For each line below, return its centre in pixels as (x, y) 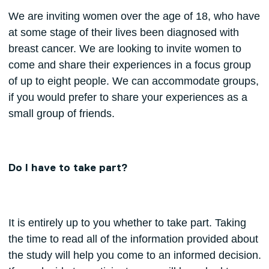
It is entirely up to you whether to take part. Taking (127, 223)
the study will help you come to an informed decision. (134, 255)
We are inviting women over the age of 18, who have (134, 17)
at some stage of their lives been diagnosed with (123, 33)
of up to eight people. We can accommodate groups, (133, 81)
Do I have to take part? (68, 168)
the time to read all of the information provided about (133, 239)
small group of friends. (61, 114)
